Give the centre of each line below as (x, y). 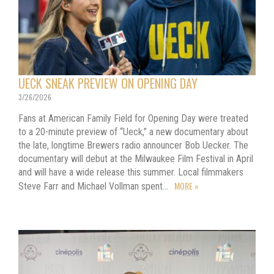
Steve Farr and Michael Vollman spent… (94, 186)
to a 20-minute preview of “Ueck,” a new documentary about (133, 131)
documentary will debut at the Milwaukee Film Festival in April (136, 158)
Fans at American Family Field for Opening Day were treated (133, 118)
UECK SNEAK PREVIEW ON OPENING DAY (108, 83)
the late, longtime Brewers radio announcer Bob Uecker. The (133, 145)
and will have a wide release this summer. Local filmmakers (131, 172)
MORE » (187, 185)
